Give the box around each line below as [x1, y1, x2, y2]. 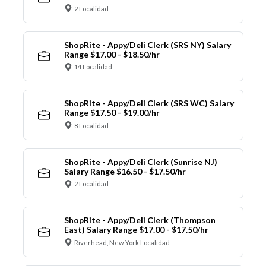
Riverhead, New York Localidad [74, 238, 170, 246]
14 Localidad [74, 63, 112, 71]
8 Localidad [74, 121, 109, 129]
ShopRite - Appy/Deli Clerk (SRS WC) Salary [64, 98, 234, 109]
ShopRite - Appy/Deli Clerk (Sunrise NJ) [64, 156, 217, 167]
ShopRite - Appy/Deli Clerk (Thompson [64, 215, 216, 226]
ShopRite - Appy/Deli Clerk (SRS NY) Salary [64, 39, 231, 50]
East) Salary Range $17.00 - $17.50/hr [64, 224, 208, 235]
